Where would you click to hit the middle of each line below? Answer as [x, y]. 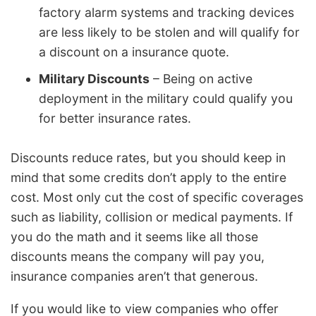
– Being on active [201, 79]
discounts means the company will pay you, [138, 257]
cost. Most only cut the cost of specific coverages [157, 197]
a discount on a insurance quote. [134, 52]
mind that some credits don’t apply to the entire [148, 178]
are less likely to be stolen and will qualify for [169, 32]
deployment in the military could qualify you [166, 99]
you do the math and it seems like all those [134, 237]
